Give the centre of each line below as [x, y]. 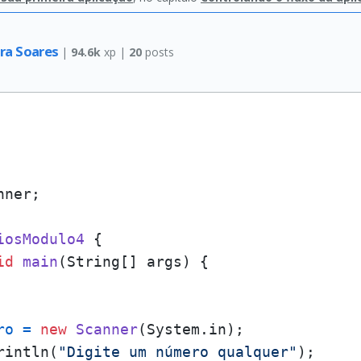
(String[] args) [124, 261]
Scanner [107, 329]
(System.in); [191, 329]
